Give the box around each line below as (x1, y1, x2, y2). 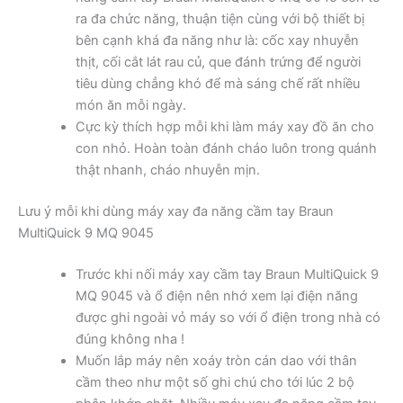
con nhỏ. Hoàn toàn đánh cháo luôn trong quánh (75, 139, 377, 157)
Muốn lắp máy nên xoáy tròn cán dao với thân (75, 352, 357, 369)
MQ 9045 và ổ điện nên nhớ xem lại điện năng (75, 287, 358, 304)
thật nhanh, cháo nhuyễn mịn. (75, 161, 260, 178)
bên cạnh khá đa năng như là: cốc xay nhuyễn (75, 31, 359, 49)
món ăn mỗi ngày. (75, 96, 186, 113)
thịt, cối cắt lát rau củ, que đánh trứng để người (75, 53, 361, 70)
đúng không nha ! (75, 330, 184, 347)
